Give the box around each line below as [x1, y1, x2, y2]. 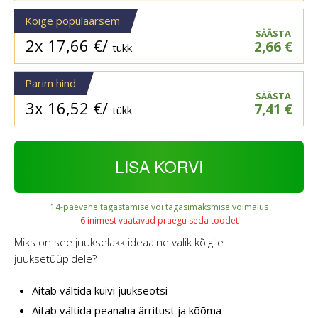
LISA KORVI [115, 155, 203, 179]
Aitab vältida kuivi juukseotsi [32, 283, 168, 297]
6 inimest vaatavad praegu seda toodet [79, 214, 238, 227]
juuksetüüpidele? [14, 251, 97, 266]
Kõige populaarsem [25, 13, 120, 28]
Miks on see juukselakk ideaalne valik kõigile [14, 235, 224, 250]
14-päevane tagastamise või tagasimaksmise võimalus [50, 201, 268, 214]
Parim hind [25, 76, 76, 91]
